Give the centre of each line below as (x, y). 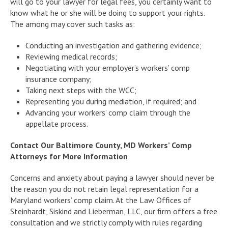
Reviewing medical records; (71, 56)
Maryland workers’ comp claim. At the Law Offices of (101, 200)
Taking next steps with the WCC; (81, 90)
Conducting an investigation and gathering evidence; (113, 45)
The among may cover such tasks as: (73, 24)
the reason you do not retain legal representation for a (104, 189)
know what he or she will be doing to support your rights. (107, 12)
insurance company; (59, 79)
